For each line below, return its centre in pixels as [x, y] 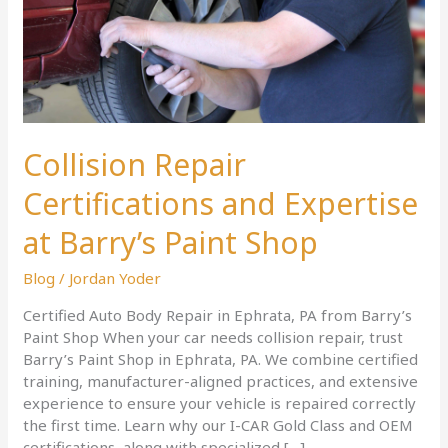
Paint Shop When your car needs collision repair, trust [213, 337]
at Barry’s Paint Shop [171, 243]
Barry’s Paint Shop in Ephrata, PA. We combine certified [221, 359]
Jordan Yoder [115, 278]
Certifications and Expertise [221, 204]
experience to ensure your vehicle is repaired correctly [220, 403]
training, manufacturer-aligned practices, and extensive [221, 381]
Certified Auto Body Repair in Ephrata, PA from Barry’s [218, 315]
